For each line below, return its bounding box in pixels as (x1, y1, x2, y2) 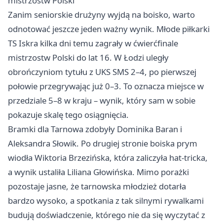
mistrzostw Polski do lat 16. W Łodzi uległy (8, 52, 169, 64)
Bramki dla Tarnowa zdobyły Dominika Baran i (8, 123, 182, 135)
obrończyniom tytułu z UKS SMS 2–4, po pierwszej (8, 66, 196, 78)
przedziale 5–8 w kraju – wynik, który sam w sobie (8, 95, 195, 107)
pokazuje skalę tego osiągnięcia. (8, 109, 129, 121)
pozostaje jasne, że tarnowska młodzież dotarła (8, 181, 186, 192)
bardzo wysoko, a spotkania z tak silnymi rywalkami (8, 195, 204, 207)
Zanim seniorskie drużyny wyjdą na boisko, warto (8, 9, 195, 21)
